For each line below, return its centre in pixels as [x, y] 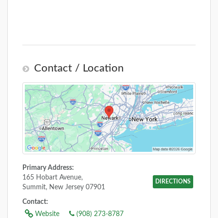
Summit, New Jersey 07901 [64, 187]
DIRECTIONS [173, 181]
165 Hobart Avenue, [53, 177]
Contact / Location [79, 68]
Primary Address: [48, 168]
